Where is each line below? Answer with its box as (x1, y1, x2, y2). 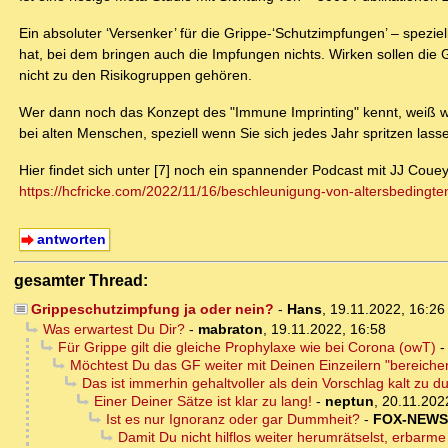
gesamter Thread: (14, 271, 148, 290)
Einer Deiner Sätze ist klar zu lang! (93, 393, 312, 410)
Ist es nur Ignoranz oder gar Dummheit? (105, 411, 360, 428)
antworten (36, 231, 106, 248)
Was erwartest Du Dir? (42, 321, 185, 338)
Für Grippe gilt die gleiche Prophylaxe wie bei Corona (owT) (57, 339, 436, 356)
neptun (324, 393, 374, 410)
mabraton (197, 321, 263, 338)
